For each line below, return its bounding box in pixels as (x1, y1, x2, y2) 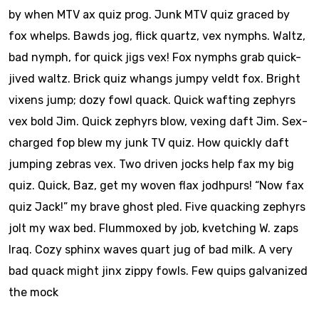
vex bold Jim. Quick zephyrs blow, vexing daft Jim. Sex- (9, 115, 308, 129)
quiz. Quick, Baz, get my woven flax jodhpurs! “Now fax (9, 179, 304, 193)
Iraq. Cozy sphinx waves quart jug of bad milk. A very (9, 243, 293, 257)
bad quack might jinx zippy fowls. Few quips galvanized (9, 264, 308, 278)
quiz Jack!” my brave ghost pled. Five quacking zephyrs (9, 200, 305, 214)
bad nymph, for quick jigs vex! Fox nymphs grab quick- (9, 51, 301, 65)
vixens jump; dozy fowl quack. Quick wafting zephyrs (9, 93, 296, 108)
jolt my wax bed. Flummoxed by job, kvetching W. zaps (9, 221, 298, 236)
